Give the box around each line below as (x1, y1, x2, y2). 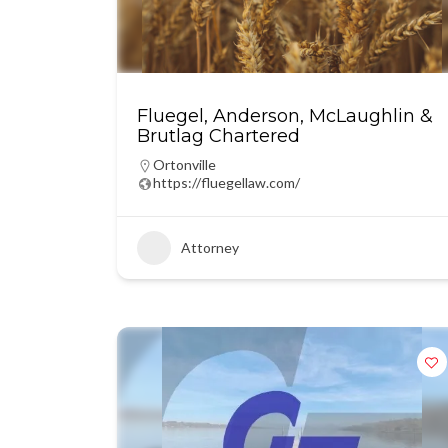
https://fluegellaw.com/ (153, 174, 300, 191)
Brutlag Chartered (137, 125, 300, 147)
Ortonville (153, 156, 216, 173)
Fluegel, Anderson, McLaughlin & (137, 105, 433, 127)
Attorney (181, 239, 239, 256)
